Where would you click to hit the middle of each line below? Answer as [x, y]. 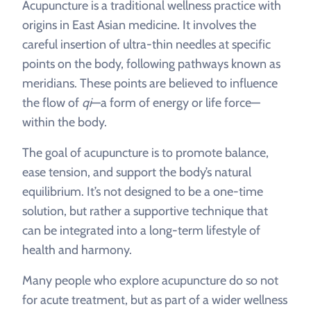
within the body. [65, 122]
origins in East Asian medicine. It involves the [139, 25]
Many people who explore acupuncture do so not [150, 280]
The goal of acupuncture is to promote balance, [145, 153]
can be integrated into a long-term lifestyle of [141, 230]
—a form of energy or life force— [176, 103]
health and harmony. [77, 250]
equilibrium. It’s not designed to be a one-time [143, 192]
